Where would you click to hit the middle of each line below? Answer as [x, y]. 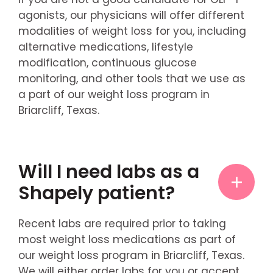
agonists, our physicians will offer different [131, 16]
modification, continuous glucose [107, 63]
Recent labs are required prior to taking [122, 223]
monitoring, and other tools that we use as [132, 79]
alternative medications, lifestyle [105, 47]
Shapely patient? [96, 193]
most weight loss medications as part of [127, 239]
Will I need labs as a [108, 171]
